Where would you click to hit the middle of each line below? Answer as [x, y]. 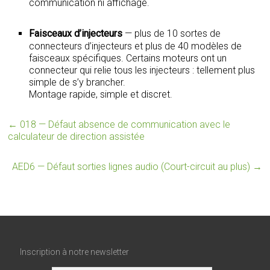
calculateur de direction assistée [77, 137]
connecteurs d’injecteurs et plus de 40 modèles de [136, 46]
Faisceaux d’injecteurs [76, 33]
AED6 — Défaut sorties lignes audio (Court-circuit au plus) [132, 167]
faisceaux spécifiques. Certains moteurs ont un [128, 58]
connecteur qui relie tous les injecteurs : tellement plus [142, 70]
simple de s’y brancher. [77, 82]
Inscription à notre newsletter [75, 252]
